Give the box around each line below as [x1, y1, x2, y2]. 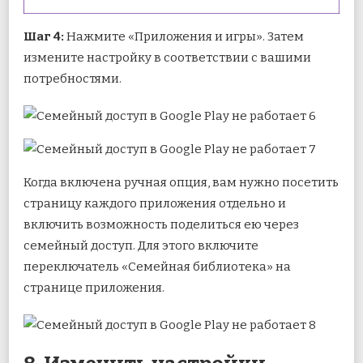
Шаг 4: [23, 29, 66, 45]
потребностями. [23, 71, 122, 87]
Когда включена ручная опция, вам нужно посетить [23, 175, 339, 190]
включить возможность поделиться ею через [23, 217, 299, 233]
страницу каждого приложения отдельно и [23, 196, 286, 211]
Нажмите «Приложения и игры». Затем [66, 29, 304, 45]
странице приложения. [23, 280, 164, 296]
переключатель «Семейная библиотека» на [23, 259, 291, 275]
